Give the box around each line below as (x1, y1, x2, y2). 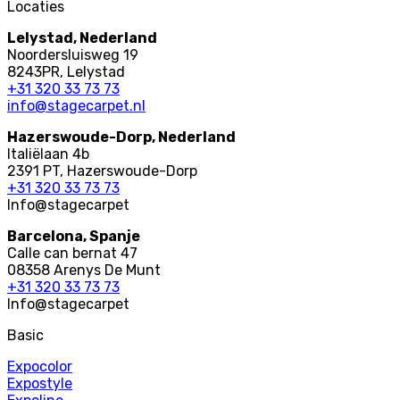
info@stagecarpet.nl (7, 96, 146, 114)
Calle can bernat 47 (7, 244, 137, 262)
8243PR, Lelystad (7, 62, 125, 80)
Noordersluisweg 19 (7, 46, 138, 63)
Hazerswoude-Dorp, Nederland (7, 128, 236, 146)
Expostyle (7, 374, 72, 392)
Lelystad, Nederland (7, 29, 157, 46)
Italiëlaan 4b (7, 145, 89, 162)
